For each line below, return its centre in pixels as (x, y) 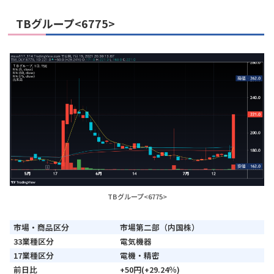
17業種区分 (34, 256)
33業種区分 (34, 242)
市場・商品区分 (41, 228)
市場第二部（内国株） (160, 228)
